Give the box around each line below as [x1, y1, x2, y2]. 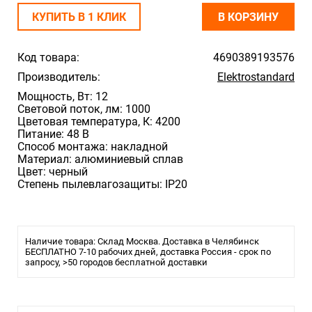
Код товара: [17, 51, 79, 64]
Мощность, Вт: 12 [17, 90, 108, 103]
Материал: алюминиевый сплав [17, 153, 183, 166]
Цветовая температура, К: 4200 [17, 115, 180, 128]
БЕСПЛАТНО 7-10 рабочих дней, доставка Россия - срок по [25, 247, 271, 257]
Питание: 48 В [17, 127, 89, 141]
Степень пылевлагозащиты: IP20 [17, 178, 187, 191]
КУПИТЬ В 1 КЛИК [32, 10, 126, 24]
